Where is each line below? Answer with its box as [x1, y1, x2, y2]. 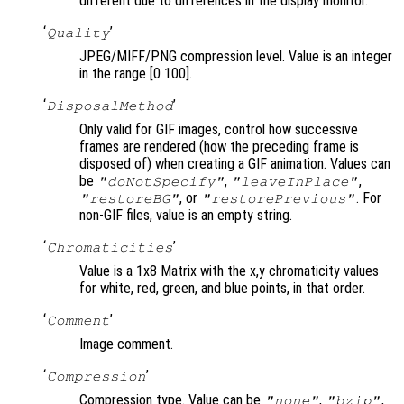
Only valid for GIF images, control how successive [79, 121, 358, 139]
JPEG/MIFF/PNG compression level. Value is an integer [79, 48, 392, 66]
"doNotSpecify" [97, 174, 225, 189]
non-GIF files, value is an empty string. [79, 207, 292, 225]
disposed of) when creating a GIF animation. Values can [79, 155, 390, 173]
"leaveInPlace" [231, 174, 358, 189]
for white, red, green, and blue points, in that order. [79, 280, 365, 298]
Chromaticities [46, 240, 173, 255]
